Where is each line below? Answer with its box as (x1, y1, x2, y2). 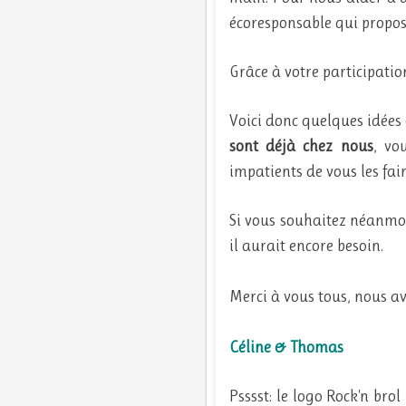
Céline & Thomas (229, 337, 343, 356)
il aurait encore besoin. (229, 236, 387, 255)
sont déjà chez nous (229, 136, 373, 155)
